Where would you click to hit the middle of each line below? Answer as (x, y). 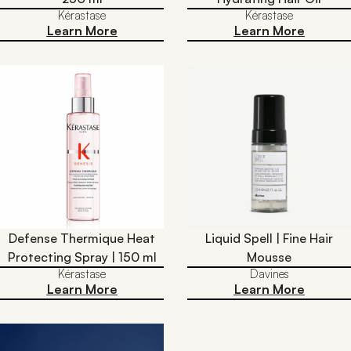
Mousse (269, 257)
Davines (269, 273)
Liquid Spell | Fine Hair (269, 238)
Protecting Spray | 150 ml (82, 257)
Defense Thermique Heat (82, 238)
